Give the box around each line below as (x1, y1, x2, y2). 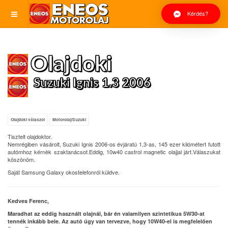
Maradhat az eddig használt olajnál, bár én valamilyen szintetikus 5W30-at (8, 210, 205, 217)
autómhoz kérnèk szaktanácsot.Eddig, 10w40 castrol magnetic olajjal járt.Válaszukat (8, 148, 220, 156)
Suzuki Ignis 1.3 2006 (34, 77, 151, 90)
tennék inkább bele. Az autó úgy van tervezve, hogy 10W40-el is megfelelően (8, 217, 212, 225)
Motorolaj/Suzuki (52, 117, 86, 123)
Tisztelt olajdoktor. (8, 132, 52, 140)
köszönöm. (8, 155, 35, 163)
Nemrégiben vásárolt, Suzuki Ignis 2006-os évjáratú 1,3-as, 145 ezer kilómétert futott (8, 140, 220, 148)
